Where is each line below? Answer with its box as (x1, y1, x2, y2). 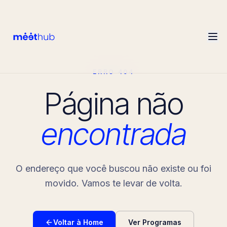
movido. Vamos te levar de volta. (45, 178, 182, 188)
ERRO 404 (93, 68, 134, 75)
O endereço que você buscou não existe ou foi (16, 163, 211, 174)
